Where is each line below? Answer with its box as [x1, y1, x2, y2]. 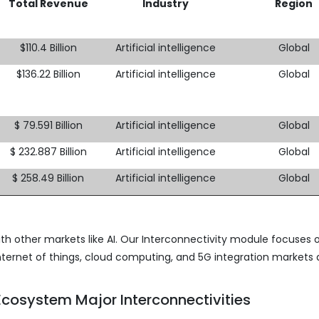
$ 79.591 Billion [14, 117, 83, 132]
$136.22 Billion [16, 66, 80, 81]
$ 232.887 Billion [9, 144, 87, 159]
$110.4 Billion [19, 40, 77, 55]
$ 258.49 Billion [12, 170, 85, 185]
